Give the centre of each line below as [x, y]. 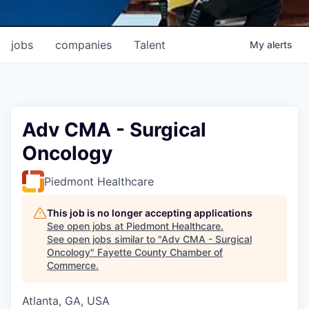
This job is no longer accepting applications [150, 212]
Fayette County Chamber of [160, 252]
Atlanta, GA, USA [66, 300]
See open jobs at [87, 226]
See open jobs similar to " [104, 239]
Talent [150, 44]
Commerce [71, 265]
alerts [280, 44]
